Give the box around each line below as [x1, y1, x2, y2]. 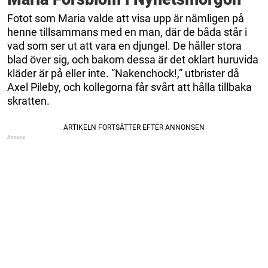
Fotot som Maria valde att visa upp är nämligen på [7, 11, 244, 25]
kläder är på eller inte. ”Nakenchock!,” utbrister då [7, 66, 239, 80]
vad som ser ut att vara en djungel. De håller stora [7, 39, 242, 52]
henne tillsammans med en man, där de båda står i [7, 25, 247, 38]
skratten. [7, 94, 50, 107]
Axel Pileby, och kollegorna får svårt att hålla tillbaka [7, 80, 252, 93]
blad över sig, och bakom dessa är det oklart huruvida [7, 53, 258, 66]
